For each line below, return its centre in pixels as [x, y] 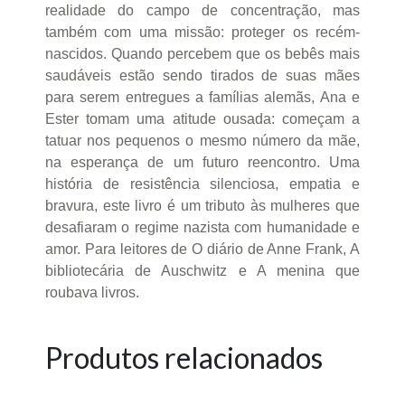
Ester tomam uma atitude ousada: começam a [202, 119]
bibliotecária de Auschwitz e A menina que [202, 271]
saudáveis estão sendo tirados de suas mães [202, 76]
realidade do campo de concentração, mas [202, 11]
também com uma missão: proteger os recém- [202, 33]
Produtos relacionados [184, 358]
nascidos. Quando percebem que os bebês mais [202, 54]
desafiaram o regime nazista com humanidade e [202, 228]
